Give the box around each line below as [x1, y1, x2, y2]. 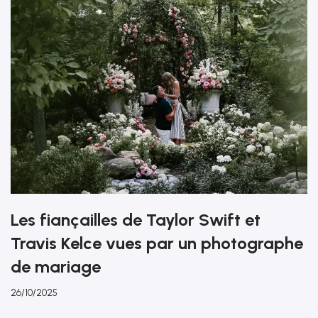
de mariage [11, 256, 101, 277]
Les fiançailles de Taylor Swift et [11, 209, 261, 230]
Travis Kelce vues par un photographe [11, 232, 303, 253]
